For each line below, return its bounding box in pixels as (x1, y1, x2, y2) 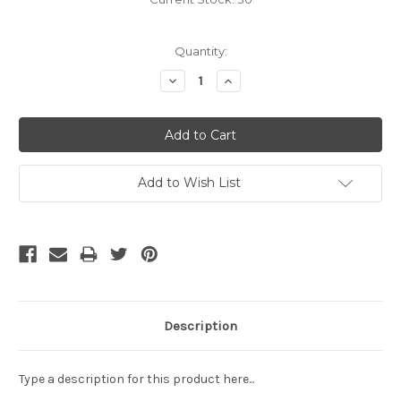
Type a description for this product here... (19, 371, 254, 388)
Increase (221, 72, 276, 89)
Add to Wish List (137, 175, 241, 192)
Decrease (165, 72, 226, 89)
